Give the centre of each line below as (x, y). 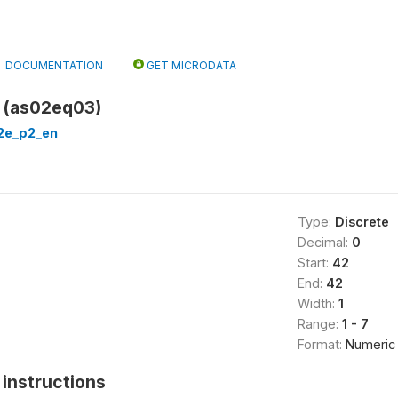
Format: (321, 344)
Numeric (370, 344)
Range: (319, 324)
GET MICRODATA (190, 65)
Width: (318, 303)
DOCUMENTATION (54, 65)
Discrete (362, 222)
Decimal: (324, 242)
